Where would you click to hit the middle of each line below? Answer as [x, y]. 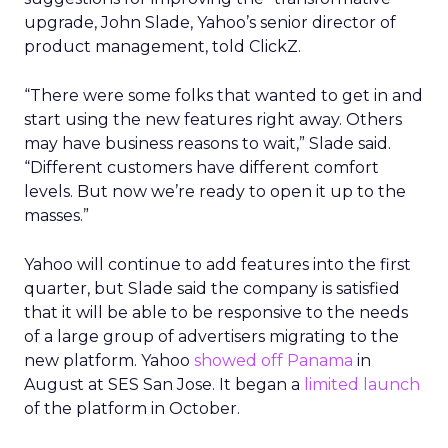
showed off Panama [273, 360]
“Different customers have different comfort [201, 167]
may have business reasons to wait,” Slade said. [207, 143]
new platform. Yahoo [109, 360]
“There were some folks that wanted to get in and [223, 95]
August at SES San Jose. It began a [164, 384]
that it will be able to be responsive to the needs [216, 312]
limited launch [362, 384]
